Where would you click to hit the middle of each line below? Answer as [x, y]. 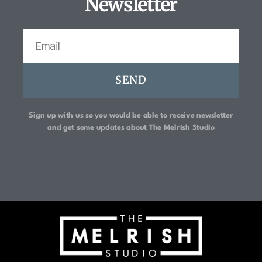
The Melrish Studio [182, 127]
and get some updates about [98, 127]
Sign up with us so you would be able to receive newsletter [131, 115]
